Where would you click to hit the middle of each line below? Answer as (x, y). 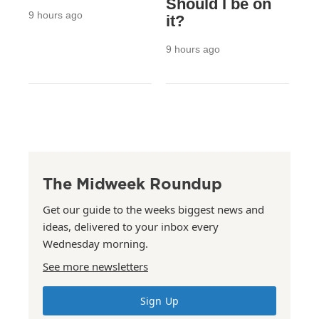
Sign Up (159, 300)
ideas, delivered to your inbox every (131, 226)
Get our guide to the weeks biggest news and (153, 209)
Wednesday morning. (95, 243)
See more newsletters (95, 266)
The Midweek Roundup (132, 183)
